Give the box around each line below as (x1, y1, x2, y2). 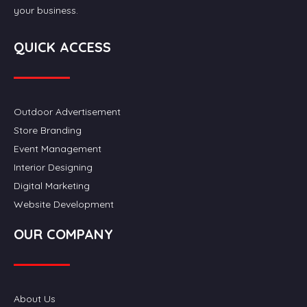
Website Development (14, 198, 114, 210)
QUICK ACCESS (14, 38, 111, 56)
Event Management (14, 143, 101, 155)
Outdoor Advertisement (14, 106, 121, 118)
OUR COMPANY (14, 225, 113, 243)
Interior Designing (14, 161, 93, 173)
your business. (14, 4, 78, 16)
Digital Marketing (14, 180, 90, 192)
